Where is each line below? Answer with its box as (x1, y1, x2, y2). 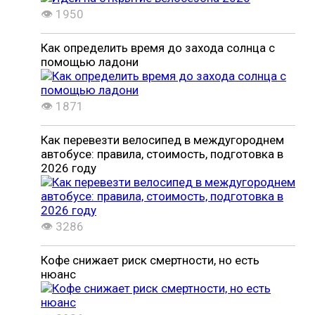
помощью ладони (41, 55, 139, 69)
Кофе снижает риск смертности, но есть (41, 253, 259, 267)
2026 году (41, 161, 96, 175)
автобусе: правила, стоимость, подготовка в (41, 147, 283, 161)
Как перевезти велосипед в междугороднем (41, 133, 284, 147)
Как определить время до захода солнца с (41, 41, 275, 55)
